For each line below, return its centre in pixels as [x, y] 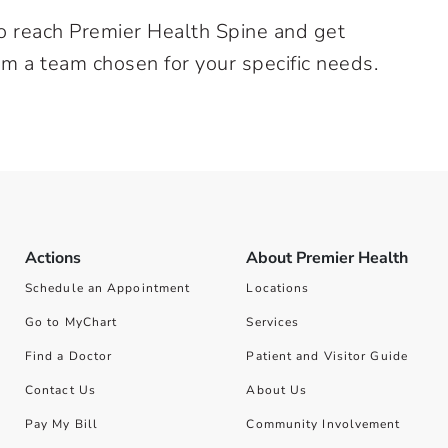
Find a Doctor [68, 356]
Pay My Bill [61, 424]
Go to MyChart [71, 322]
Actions [52, 258]
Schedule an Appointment [107, 288]
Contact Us [60, 390]
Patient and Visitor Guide [327, 356]
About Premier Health [327, 258]
